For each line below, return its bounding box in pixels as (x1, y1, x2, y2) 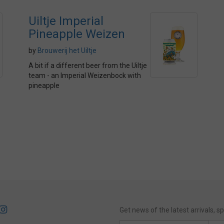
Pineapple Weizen (28, 27, 125, 41)
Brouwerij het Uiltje (37, 46, 96, 54)
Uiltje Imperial (28, 14, 103, 28)
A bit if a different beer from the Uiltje (28, 61, 147, 69)
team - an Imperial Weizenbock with (28, 71, 141, 79)
